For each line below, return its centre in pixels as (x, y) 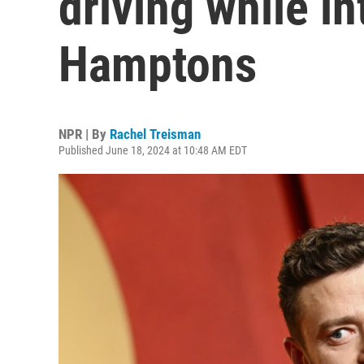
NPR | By (84, 134)
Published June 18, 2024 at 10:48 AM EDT (153, 150)
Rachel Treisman (155, 134)
